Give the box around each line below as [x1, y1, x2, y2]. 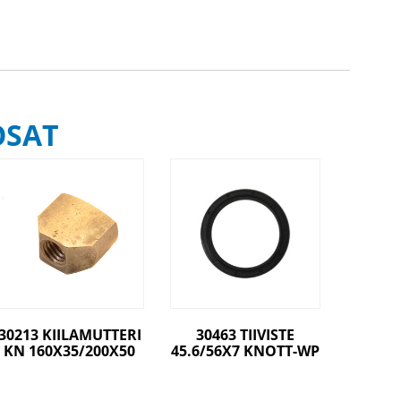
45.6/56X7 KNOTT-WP [171, 340, 320, 361]
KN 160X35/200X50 [4, 340, 136, 361]
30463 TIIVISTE [196, 324, 295, 345]
